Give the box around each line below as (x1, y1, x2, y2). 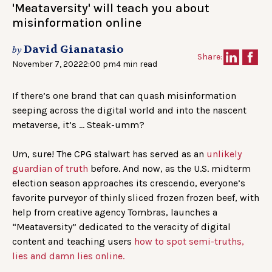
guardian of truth (12, 163, 88, 175)
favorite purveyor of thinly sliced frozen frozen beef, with (12, 192, 259, 204)
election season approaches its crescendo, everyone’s (12, 177, 245, 189)
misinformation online (12, 16, 141, 30)
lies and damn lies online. (12, 250, 124, 262)
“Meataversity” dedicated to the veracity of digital (12, 221, 231, 233)
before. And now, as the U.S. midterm (88, 163, 251, 175)
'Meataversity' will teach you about (12, 1, 209, 16)
